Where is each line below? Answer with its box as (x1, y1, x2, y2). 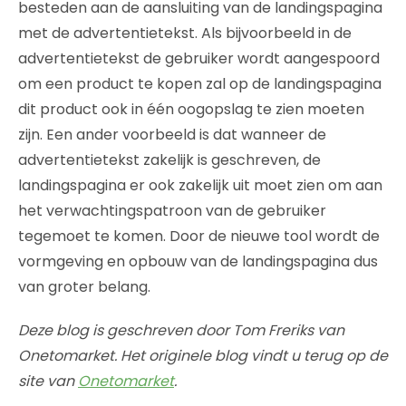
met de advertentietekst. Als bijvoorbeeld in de (18, 22, 352, 43)
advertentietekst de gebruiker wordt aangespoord (18, 47, 380, 69)
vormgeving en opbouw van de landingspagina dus (18, 250, 378, 272)
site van (18, 370, 78, 391)
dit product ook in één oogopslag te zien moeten (18, 98, 364, 120)
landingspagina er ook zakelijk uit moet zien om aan (18, 174, 382, 196)
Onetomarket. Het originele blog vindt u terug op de (18, 344, 388, 366)
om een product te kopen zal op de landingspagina (18, 72, 382, 94)
